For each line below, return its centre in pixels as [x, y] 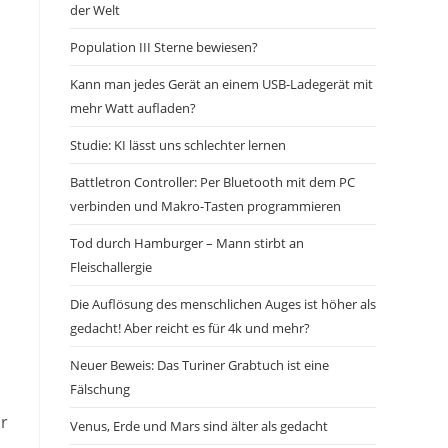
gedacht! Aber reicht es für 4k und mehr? [190, 328]
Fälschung [100, 389]
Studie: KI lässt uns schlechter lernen [178, 145]
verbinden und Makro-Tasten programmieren [205, 206]
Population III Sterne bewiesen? [164, 47]
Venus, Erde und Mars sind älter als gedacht [199, 426]
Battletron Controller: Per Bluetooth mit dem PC [212, 182]
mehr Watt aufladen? [133, 108]
